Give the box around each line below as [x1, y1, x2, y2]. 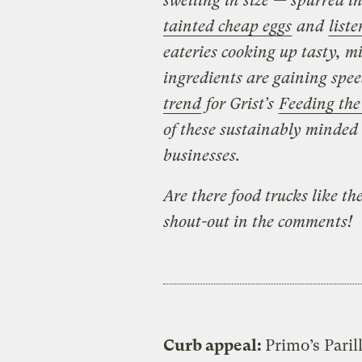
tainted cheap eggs [162, 16, 292, 36]
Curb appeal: [162, 335, 265, 355]
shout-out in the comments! [162, 212, 352, 231]
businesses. [162, 145, 240, 165]
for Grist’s [201, 94, 278, 113]
